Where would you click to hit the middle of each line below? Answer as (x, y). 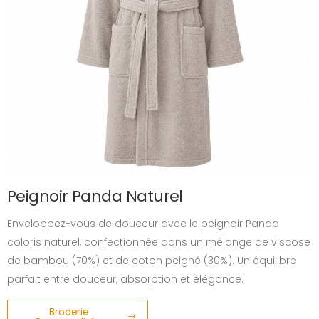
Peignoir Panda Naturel (95, 196)
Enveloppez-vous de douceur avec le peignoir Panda (143, 224)
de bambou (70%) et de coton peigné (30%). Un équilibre (152, 261)
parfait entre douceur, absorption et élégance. (125, 279)
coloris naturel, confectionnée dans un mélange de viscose (159, 242)
